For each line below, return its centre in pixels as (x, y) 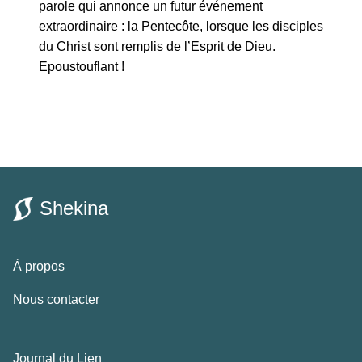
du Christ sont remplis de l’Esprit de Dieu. (157, 47)
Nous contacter (56, 300)
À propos (39, 267)
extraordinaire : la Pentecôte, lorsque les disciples (181, 27)
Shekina (74, 208)
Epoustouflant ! (82, 67)
